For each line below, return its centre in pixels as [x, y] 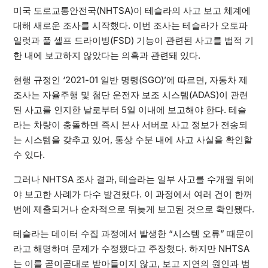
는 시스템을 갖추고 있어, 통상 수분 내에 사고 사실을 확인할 [133, 140]
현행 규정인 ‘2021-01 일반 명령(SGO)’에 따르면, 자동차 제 [130, 80]
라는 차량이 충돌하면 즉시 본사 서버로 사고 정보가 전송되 [130, 125]
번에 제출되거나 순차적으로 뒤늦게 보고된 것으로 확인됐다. [133, 209]
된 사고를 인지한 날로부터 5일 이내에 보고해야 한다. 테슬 [130, 110]
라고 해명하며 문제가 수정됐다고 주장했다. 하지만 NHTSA [131, 249]
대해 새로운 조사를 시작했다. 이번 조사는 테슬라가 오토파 [130, 26]
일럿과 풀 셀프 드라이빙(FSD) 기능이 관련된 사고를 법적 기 [133, 41]
